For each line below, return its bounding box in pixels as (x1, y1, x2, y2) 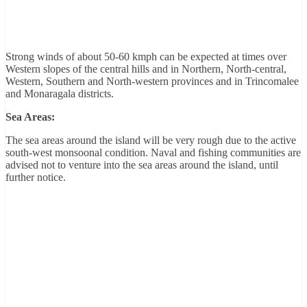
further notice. (5, 171, 66, 183)
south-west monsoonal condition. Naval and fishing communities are (5, 146, 301, 158)
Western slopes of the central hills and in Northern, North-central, (5, 62, 286, 75)
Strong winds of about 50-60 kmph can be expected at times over (5, 50, 286, 62)
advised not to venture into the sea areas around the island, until (5, 158, 278, 171)
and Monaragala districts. (5, 87, 114, 99)
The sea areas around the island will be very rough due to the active (5, 134, 296, 146)
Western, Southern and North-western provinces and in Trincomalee (5, 75, 299, 87)
